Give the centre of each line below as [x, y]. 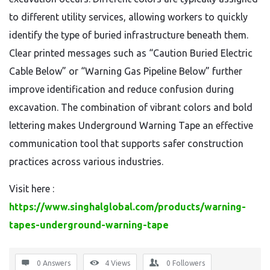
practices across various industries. [86, 162]
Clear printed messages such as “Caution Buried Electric [131, 53]
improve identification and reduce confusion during [121, 89]
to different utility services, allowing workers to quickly [128, 17]
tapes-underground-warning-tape [89, 225]
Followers [189, 263]
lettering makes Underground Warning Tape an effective [131, 125]
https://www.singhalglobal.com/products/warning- [127, 207]
